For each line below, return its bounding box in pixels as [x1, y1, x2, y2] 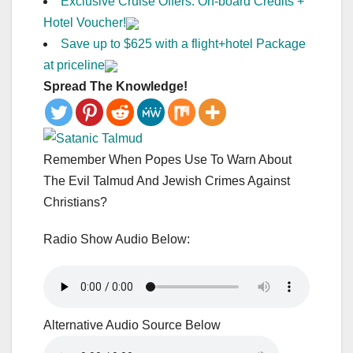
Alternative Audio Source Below [43, 318, 221, 333]
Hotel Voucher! [43, 16, 126, 30]
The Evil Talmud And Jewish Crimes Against [43, 174, 290, 188]
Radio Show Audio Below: [43, 232, 190, 247]
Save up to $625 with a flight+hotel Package [61, 37, 306, 51]
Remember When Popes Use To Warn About [43, 153, 292, 167]
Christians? [43, 195, 107, 210]
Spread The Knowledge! [43, 80, 188, 94]
